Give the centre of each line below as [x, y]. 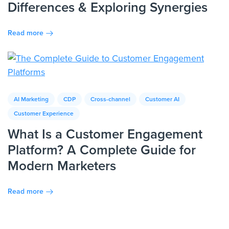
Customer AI [162, 99]
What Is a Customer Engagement [105, 134]
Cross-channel [110, 99]
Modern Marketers [62, 166]
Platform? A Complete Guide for [102, 150]
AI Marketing [31, 99]
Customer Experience [44, 113]
